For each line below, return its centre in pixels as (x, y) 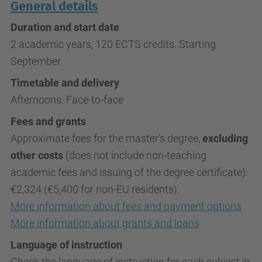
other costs (37, 155)
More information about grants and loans (105, 223)
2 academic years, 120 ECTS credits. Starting (113, 44)
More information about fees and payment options (126, 206)
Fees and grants (48, 121)
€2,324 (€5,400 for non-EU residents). (95, 189)
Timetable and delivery (65, 83)
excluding (225, 138)
